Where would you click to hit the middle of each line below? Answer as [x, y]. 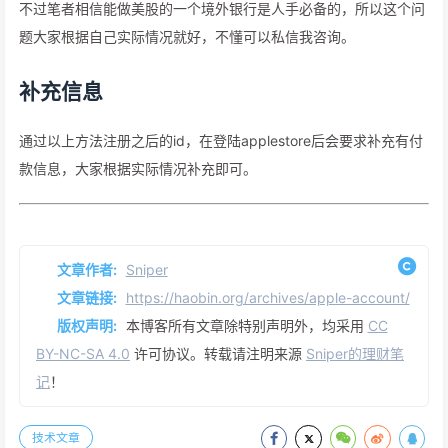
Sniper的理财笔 [355, 354]
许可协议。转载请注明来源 [218, 354]
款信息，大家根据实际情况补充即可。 [138, 169]
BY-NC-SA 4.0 [83, 354]
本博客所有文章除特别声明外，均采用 [246, 326]
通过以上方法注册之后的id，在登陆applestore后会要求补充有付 [221, 141]
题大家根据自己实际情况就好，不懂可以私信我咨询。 [187, 37]
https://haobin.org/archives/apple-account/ [267, 298]
